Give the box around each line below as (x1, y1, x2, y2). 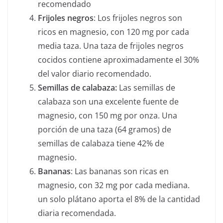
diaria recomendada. (38, 208, 116, 219)
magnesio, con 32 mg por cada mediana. (38, 180, 190, 191)
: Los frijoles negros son (94, 12, 182, 24)
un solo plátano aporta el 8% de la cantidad (38, 194, 200, 205)
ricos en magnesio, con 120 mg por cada (38, 26, 189, 38)
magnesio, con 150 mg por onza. (38, 110, 162, 121)
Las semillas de (117, 82, 175, 94)
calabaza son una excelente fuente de (38, 96, 179, 108)
